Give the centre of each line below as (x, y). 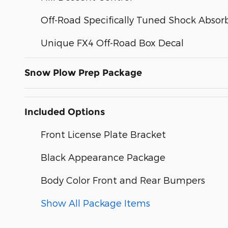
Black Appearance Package (103, 157)
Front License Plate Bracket (103, 134)
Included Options (65, 112)
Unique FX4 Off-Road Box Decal (112, 42)
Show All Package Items (95, 203)
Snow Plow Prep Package (83, 73)
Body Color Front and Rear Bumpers (123, 180)
